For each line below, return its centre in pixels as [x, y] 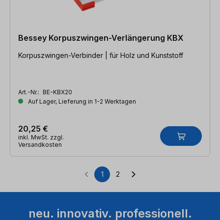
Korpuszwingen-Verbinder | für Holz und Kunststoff [101, 55]
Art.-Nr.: [29, 92]
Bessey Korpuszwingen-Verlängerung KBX [101, 38]
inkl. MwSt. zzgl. [41, 137]
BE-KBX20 [57, 92]
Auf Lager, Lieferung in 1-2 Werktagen [81, 101]
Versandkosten [40, 144]
